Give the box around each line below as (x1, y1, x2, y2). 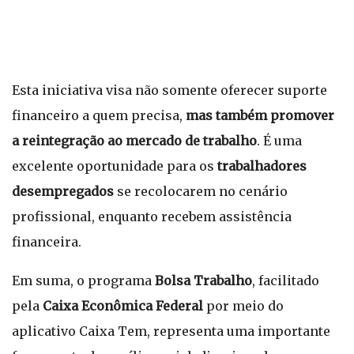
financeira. (12, 234, 81, 250)
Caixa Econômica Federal (43, 298, 206, 314)
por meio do (206, 298, 284, 314)
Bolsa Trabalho (155, 273, 252, 288)
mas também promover (186, 107, 334, 123)
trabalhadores (214, 158, 307, 174)
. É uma (257, 133, 302, 149)
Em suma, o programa (12, 273, 155, 288)
